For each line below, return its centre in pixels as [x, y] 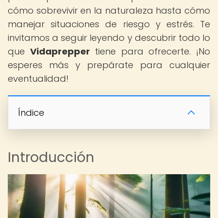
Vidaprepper [60, 51]
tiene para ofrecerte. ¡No [150, 51]
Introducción [51, 157]
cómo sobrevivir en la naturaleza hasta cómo [109, 10]
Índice [31, 113]
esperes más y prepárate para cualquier [109, 65]
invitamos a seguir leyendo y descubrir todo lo [109, 38]
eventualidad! [38, 79]
